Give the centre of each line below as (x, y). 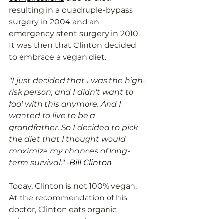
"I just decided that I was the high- (77, 81)
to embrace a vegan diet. (58, 57)
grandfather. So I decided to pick (74, 128)
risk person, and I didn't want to (72, 92)
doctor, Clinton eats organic (64, 210)
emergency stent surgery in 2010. (75, 34)
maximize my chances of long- (69, 151)
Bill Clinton (91, 163)
